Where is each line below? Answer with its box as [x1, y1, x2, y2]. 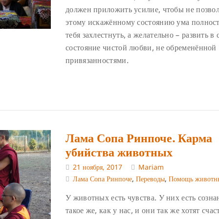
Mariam [138, 162, 164, 172]
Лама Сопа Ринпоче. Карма [66, 130, 212, 146]
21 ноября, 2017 [73, 162, 122, 172]
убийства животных [66, 144, 173, 160]
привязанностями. [66, 55, 129, 66]
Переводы [136, 174, 165, 184]
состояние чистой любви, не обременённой [66, 42, 217, 53]
